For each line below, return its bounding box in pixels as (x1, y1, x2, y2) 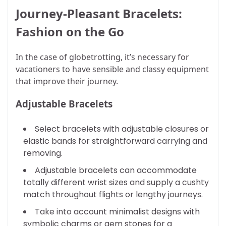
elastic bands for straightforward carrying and (23, 135, 207, 147)
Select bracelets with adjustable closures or (35, 123, 209, 135)
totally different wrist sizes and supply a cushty (23, 176, 209, 188)
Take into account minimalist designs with (35, 205, 200, 217)
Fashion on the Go (16, 23, 124, 40)
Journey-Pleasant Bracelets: (16, 5, 182, 22)
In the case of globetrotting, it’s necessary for (16, 51, 189, 63)
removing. (23, 147, 63, 159)
